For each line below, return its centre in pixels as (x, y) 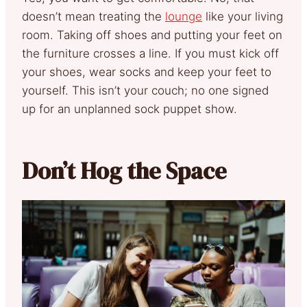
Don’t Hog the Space (124, 171)
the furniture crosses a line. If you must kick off (150, 54)
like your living (243, 17)
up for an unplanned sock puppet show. (130, 109)
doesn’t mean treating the (94, 17)
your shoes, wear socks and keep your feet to (147, 72)
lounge (184, 17)
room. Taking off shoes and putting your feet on (152, 35)
